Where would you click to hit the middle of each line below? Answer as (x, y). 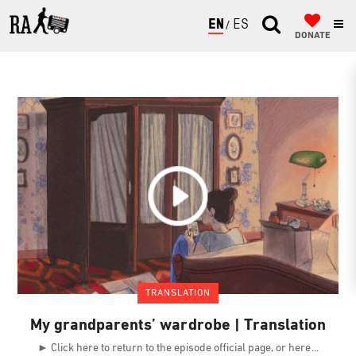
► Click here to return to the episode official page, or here (175, 348)
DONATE (312, 36)
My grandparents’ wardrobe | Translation (178, 325)
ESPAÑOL (261, 25)
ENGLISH (236, 25)
